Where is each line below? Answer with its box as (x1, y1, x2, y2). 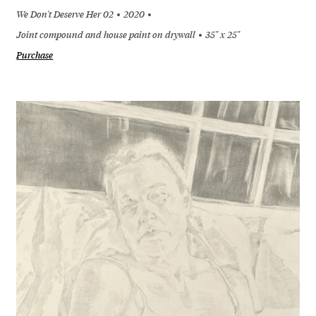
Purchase (16, 48, 54, 61)
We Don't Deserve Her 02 (16, 7, 114, 20)
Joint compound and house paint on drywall (16, 28, 196, 41)
